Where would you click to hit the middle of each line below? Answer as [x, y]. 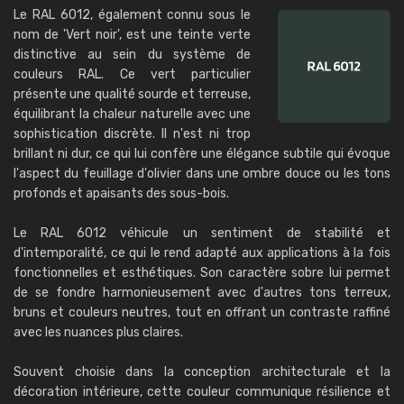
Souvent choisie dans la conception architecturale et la [202, 372]
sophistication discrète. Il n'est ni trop [132, 134]
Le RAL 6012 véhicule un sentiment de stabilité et [202, 233]
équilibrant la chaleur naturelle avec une [132, 114]
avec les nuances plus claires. [98, 332]
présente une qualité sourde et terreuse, [132, 94]
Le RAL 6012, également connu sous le [132, 15]
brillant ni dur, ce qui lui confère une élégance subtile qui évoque [202, 154]
